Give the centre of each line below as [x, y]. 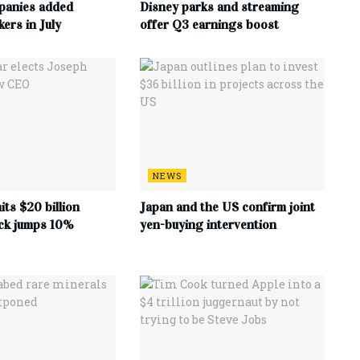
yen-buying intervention [208, 224]
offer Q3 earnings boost [209, 25]
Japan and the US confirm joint [227, 207]
